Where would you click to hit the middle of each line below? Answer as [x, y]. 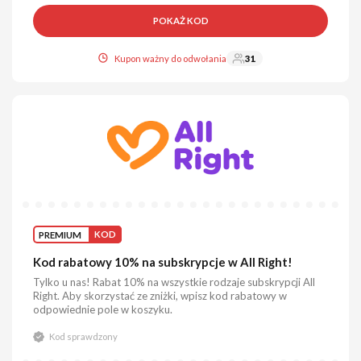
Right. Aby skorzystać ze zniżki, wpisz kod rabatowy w [160, 296]
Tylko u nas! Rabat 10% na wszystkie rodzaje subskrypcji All [174, 282]
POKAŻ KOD [180, 21]
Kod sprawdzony [83, 336]
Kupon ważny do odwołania [171, 58]
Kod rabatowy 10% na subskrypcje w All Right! [163, 262]
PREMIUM [60, 234]
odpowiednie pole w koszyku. [103, 309]
